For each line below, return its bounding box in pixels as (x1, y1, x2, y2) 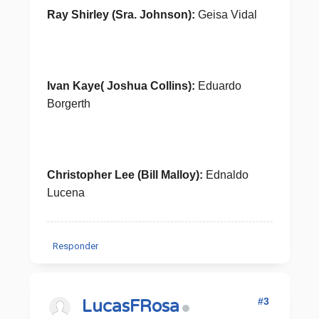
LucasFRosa (81, 296, 179, 317)
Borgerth (46, 98, 90, 110)
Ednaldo (202, 169, 249, 181)
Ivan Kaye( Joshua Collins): (46, 80, 195, 92)
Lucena (46, 187, 85, 199)
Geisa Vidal (197, 9, 257, 21)
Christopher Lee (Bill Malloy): (46, 169, 203, 181)
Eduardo (194, 80, 241, 92)
